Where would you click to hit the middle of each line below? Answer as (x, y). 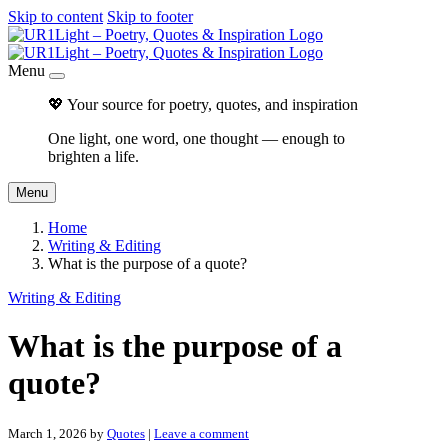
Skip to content (55, 16)
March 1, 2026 (47, 433)
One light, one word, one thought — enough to (196, 138)
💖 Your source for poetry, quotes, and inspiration (203, 104)
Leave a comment (201, 433)
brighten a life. (93, 156)
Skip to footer (150, 16)
